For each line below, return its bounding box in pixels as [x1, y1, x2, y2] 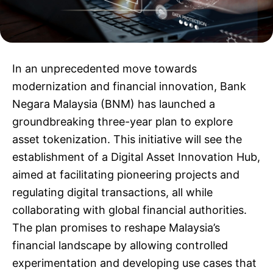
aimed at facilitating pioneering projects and [12, 168, 239, 181]
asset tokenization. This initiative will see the [12, 133, 242, 146]
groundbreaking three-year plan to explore [12, 115, 233, 128]
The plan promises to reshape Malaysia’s [12, 221, 220, 234]
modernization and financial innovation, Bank [12, 80, 246, 93]
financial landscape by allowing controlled [12, 239, 228, 252]
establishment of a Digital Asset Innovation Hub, [12, 151, 260, 163]
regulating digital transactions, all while [12, 186, 213, 199]
